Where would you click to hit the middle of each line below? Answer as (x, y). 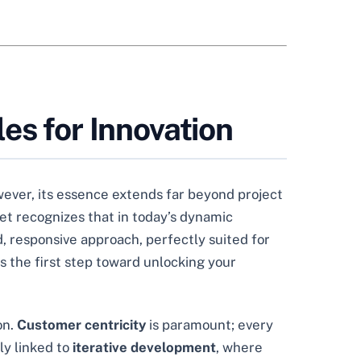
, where (239, 348)
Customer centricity (81, 325)
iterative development (144, 348)
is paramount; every (210, 325)
